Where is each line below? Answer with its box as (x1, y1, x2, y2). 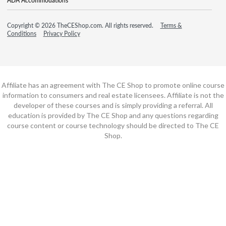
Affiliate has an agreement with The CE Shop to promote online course (2, 80, 224, 89)
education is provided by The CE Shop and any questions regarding (8, 110, 218, 120)
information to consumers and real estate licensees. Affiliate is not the (2, 90, 224, 99)
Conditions (7, 29, 36, 38)
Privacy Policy (43, 29, 80, 38)
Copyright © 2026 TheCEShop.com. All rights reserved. (7, 21, 155, 30)
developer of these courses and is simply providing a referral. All (13, 100, 213, 109)
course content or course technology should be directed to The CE (7, 121, 219, 130)
